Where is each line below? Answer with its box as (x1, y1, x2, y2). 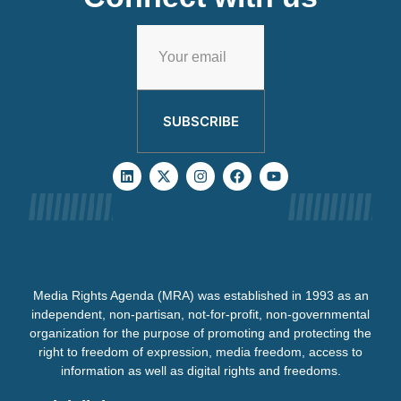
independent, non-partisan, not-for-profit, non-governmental (31, 307, 370, 321)
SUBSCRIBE (162, 113, 239, 130)
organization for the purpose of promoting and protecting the (30, 326, 371, 340)
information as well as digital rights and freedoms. (60, 363, 341, 378)
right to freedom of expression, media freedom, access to (38, 345, 363, 359)
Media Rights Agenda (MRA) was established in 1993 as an (32, 288, 369, 303)
